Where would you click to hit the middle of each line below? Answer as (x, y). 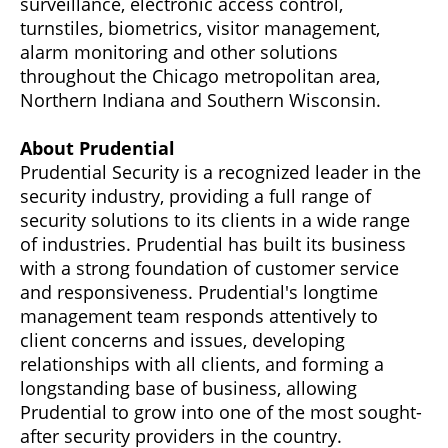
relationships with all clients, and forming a (202, 363)
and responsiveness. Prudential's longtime (199, 291)
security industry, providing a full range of (195, 195)
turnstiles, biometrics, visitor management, (200, 27)
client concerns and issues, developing (182, 339)
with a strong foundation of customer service (209, 267)
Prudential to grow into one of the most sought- (221, 411)
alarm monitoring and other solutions (179, 51)
